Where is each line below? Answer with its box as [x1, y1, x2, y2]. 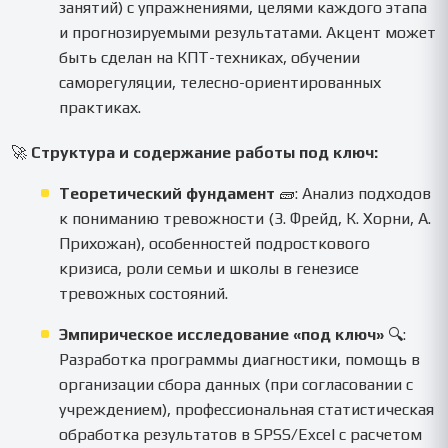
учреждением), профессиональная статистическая [59, 399, 435, 419]
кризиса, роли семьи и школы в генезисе [59, 258, 360, 278]
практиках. [59, 97, 142, 117]
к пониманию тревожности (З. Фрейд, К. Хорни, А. [59, 208, 432, 228]
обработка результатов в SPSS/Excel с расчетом [59, 424, 423, 444]
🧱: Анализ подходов [275, 183, 432, 203]
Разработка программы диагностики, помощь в [59, 349, 421, 369]
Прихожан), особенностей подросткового [59, 233, 371, 253]
